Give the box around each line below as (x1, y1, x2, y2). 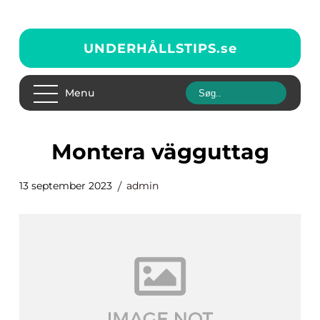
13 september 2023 (19, 179, 112, 192)
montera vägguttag (71, 139, 269, 165)
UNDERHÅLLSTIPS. (83, 40, 221, 56)
